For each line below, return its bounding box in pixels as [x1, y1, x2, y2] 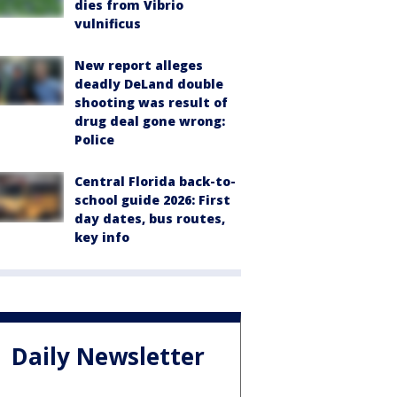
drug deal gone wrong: [74, 113, 225, 130]
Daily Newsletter [12, 339, 205, 372]
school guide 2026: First [74, 191, 230, 209]
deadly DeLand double [74, 75, 223, 93]
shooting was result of [74, 94, 228, 112]
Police [74, 131, 114, 149]
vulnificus [74, 15, 141, 33]
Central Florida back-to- [74, 173, 236, 191]
